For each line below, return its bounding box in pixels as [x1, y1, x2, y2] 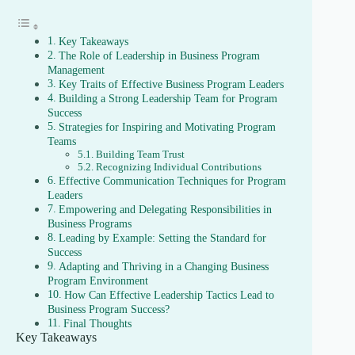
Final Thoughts [63, 317, 132, 330]
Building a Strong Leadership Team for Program [58, 92, 277, 105]
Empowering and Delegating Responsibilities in [58, 203, 272, 216]
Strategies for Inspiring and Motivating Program [58, 120, 276, 134]
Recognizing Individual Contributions [95, 161, 261, 174]
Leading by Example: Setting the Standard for [58, 231, 266, 245]
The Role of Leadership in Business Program [58, 49, 260, 63]
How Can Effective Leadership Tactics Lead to [63, 288, 274, 302]
